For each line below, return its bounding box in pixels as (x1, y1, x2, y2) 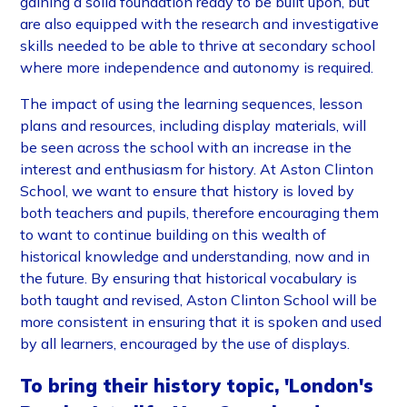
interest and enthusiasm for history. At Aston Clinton (20, 160, 374, 179)
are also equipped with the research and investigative (20, 15, 380, 34)
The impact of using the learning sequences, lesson (20, 94, 363, 114)
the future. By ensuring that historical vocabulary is (20, 269, 358, 288)
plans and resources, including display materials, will (20, 116, 367, 135)
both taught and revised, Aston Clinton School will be (20, 291, 378, 310)
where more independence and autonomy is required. (20, 58, 378, 77)
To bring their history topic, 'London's (20, 374, 374, 398)
